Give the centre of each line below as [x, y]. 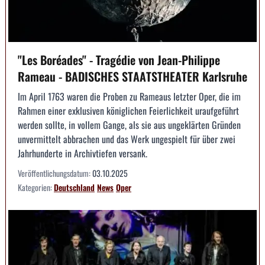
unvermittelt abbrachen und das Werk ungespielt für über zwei [127, 139]
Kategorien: [36, 188]
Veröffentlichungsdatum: [55, 173]
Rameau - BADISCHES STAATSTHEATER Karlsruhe [132, 77]
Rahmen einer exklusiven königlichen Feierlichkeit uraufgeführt [128, 111]
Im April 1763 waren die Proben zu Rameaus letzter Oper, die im [129, 97]
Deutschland [74, 188]
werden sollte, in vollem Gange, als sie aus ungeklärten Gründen [129, 125]
